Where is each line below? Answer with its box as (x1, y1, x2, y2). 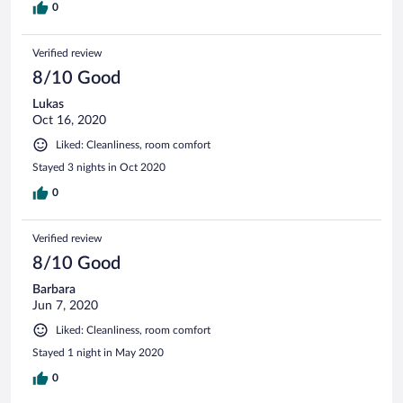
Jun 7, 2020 (32, 299, 98, 312)
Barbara (32, 282, 76, 296)
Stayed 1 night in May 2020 (32, 346, 164, 358)
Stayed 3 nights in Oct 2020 (32, 161, 166, 173)
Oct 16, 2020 (32, 113, 106, 127)
